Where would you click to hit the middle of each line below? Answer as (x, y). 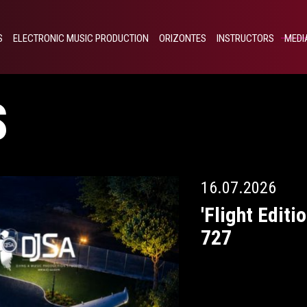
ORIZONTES (183, 38)
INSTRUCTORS (245, 38)
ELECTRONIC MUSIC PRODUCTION (81, 38)
